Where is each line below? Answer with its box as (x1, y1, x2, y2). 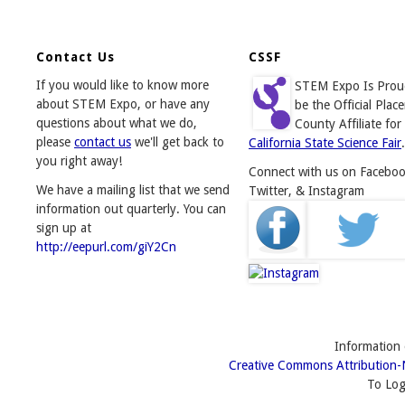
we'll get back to (131, 134, 224, 149)
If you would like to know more (36, 77, 209, 92)
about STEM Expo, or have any (36, 96, 210, 111)
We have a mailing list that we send (36, 182, 230, 197)
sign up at (36, 220, 91, 235)
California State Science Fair (249, 135, 401, 150)
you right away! (36, 153, 122, 168)
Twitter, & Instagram (249, 184, 364, 199)
